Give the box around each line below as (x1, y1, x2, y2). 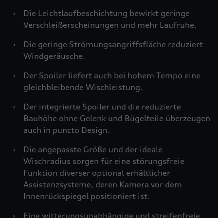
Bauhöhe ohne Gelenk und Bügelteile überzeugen (23, 113, 210, 123)
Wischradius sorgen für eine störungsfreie (23, 156, 184, 166)
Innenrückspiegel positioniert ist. (23, 191, 150, 201)
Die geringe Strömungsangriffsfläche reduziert (23, 39, 203, 49)
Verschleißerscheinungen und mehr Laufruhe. (23, 20, 197, 30)
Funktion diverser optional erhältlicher (23, 168, 170, 178)
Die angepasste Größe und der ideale (23, 145, 163, 154)
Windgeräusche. (23, 51, 85, 61)
